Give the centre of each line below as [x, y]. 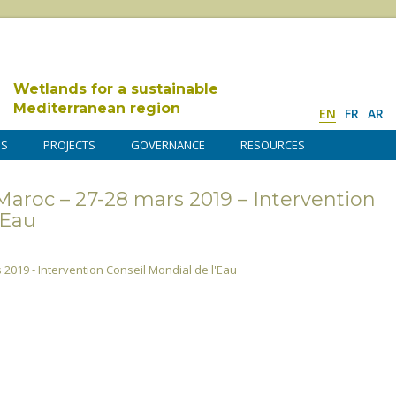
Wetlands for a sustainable [116, 89]
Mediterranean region [97, 108]
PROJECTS [69, 145]
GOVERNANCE [168, 145]
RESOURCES [273, 145]
